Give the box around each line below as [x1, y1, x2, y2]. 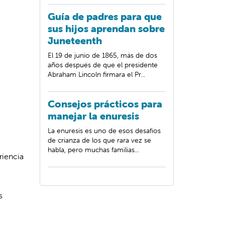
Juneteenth [48, 34, 102, 47]
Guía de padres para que [48, 10, 162, 23]
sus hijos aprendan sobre [48, 22, 165, 35]
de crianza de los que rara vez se [48, 136, 151, 145]
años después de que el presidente [48, 60, 158, 69]
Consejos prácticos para [48, 97, 162, 110]
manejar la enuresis [48, 109, 139, 122]
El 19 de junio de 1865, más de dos [48, 51, 157, 60]
